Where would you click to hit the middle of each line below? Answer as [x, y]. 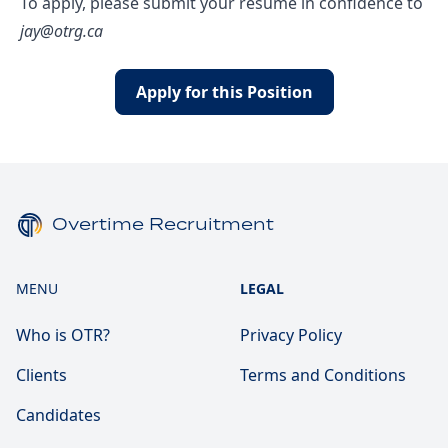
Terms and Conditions [323, 375]
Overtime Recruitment [163, 224]
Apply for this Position [224, 92]
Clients [41, 375]
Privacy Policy [291, 335]
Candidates [58, 415]
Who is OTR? [63, 335]
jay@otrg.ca [61, 31]
